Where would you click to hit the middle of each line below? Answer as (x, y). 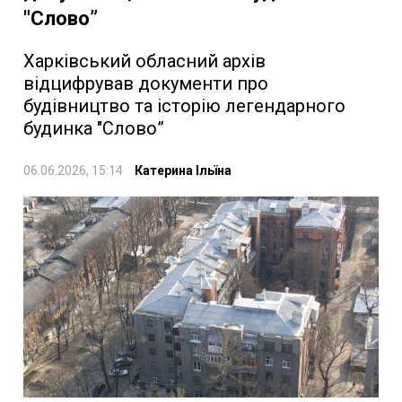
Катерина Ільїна (183, 170)
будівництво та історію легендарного (184, 105)
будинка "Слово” (94, 128)
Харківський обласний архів (144, 61)
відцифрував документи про (146, 83)
